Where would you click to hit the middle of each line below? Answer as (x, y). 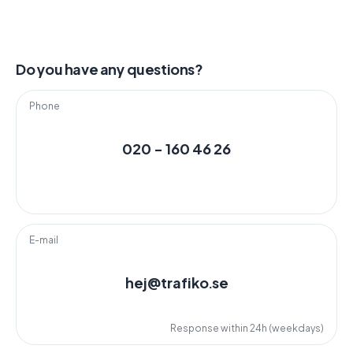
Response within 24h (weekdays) (247, 329)
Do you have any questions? (110, 69)
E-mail (44, 240)
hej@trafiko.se (176, 283)
